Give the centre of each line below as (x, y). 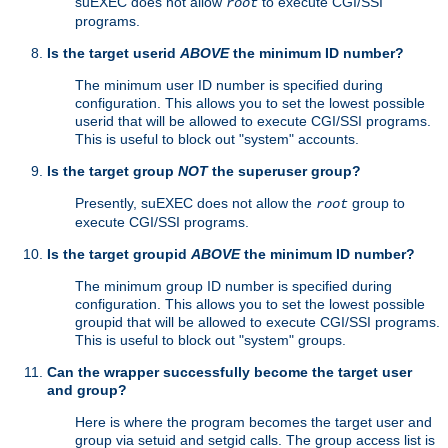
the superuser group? (284, 171)
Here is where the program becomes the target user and (253, 422)
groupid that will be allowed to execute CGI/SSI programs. (257, 322)
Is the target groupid (119, 254)
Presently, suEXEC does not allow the (195, 203)
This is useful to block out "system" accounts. (217, 139)
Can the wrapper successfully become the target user (229, 372)
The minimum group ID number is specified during (233, 286)
